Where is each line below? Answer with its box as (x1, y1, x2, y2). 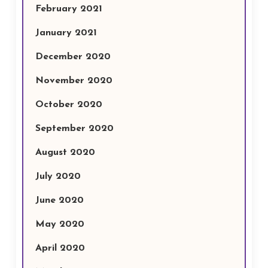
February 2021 (35, 4, 102, 14)
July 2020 (35, 172, 81, 181)
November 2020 (35, 76, 112, 86)
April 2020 (35, 243, 85, 253)
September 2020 (35, 124, 114, 133)
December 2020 (35, 52, 111, 62)
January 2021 (35, 28, 97, 38)
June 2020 (35, 196, 84, 205)
